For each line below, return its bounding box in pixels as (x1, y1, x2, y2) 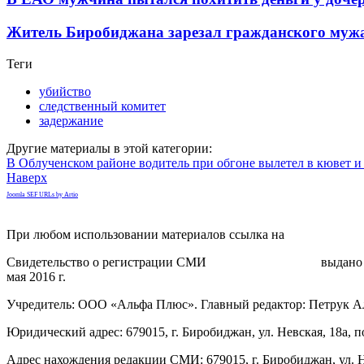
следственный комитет (39, 98, 166, 113)
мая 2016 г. (6, 269, 66, 284)
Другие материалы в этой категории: (6, 141, 212, 155)
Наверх (6, 170, 47, 184)
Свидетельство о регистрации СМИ (6, 254, 210, 269)
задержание (39, 113, 103, 128)
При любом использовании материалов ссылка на (6, 227, 288, 241)
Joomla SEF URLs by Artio (6, 190, 78, 198)
